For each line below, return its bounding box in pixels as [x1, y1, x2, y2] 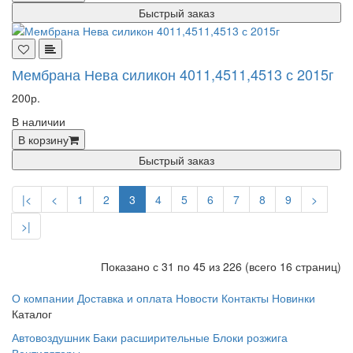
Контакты [221, 290, 269, 306]
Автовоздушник [12, 329, 90, 345]
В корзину [18, 132, 69, 147]
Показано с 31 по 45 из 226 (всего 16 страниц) [101, 258, 341, 274]
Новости [176, 290, 218, 306]
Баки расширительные [93, 329, 210, 345]
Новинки [272, 290, 315, 306]
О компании [12, 290, 74, 306]
